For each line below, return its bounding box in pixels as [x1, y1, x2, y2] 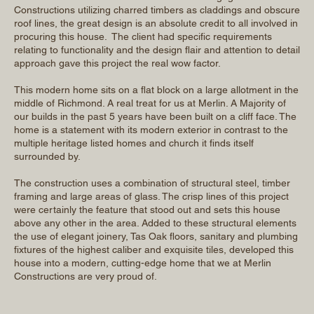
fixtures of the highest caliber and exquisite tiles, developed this [14, 243, 294, 255]
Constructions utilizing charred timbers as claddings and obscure [14, 4, 300, 15]
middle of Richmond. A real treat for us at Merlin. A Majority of [14, 97, 286, 109]
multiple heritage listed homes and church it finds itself [14, 137, 254, 149]
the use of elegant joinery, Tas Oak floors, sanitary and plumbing [14, 230, 298, 242]
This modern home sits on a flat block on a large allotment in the [14, 83, 299, 95]
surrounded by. [14, 150, 81, 162]
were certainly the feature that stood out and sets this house [14, 203, 280, 215]
